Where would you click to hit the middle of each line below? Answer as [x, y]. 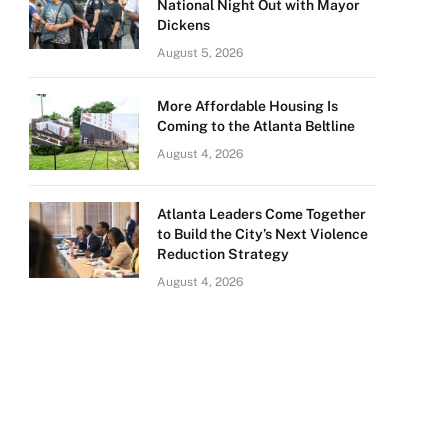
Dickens [183, 25]
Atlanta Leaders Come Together [261, 214]
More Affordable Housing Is [247, 106]
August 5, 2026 [200, 53]
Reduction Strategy [223, 254]
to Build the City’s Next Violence [262, 234]
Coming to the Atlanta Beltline [256, 126]
